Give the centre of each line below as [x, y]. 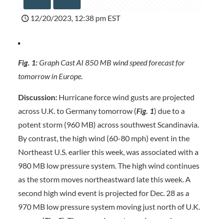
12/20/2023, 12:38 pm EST [75, 18]
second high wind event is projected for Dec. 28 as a [103, 193]
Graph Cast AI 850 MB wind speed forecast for [112, 62]
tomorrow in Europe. [52, 76]
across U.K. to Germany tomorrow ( [77, 111]
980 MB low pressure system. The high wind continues [109, 165]
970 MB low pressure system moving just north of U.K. [109, 207]
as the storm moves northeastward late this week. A [104, 179]
